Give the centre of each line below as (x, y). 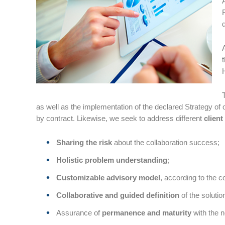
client (213, 118)
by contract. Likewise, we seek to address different (120, 118)
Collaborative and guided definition (119, 195)
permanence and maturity (148, 213)
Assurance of (79, 213)
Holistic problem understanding (112, 160)
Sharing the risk (84, 142)
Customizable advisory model (108, 178)
